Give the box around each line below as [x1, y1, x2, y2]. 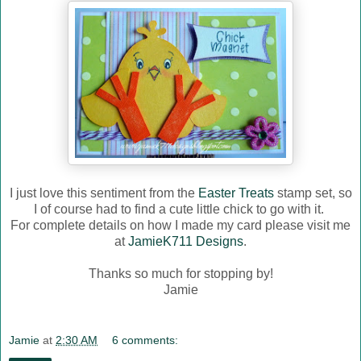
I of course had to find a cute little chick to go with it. [34, 201, 327, 216]
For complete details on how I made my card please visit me [10, 218, 351, 232]
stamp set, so [273, 185, 352, 200]
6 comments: [112, 334, 179, 347]
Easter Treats [197, 185, 274, 200]
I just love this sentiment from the [9, 185, 198, 200]
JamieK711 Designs [128, 234, 243, 248]
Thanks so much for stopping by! [88, 266, 273, 280]
